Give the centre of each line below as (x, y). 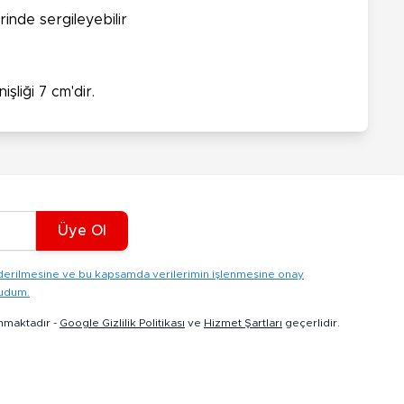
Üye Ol (82, 230)
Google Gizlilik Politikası (122, 322)
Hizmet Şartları (243, 322)
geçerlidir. (311, 322)
